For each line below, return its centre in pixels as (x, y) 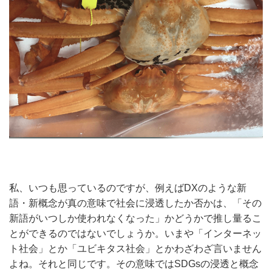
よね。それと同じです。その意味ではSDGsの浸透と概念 (134, 263)
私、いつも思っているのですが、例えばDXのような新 (128, 188)
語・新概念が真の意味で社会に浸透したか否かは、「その (135, 203)
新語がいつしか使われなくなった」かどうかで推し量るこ (135, 218)
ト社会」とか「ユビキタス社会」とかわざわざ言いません (135, 248)
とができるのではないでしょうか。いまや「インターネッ (135, 233)
